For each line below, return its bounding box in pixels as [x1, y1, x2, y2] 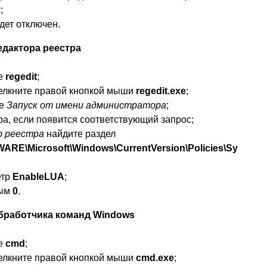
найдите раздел [44, 128, 116, 139]
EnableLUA [13, 171, 64, 182]
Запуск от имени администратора [7, 100, 166, 110]
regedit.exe [136, 85, 186, 96]
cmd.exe [136, 252, 174, 263]
